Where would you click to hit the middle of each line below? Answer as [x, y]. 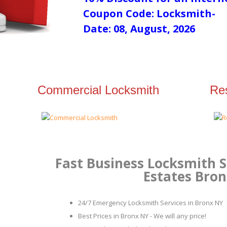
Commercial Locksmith [98, 90]
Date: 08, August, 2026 [139, 29]
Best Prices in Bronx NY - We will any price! [142, 216]
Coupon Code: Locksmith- [149, 13]
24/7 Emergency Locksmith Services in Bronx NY [150, 203]
